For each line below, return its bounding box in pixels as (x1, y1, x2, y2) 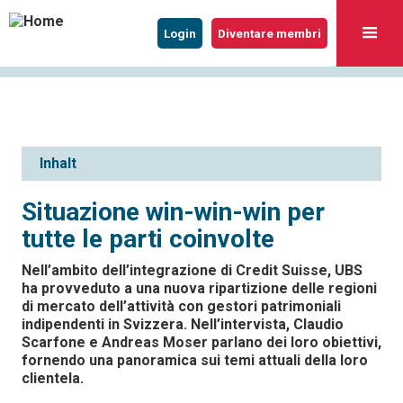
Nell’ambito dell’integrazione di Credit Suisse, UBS (22, 262, 363, 279)
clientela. (22, 370, 84, 387)
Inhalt (40, 155, 76, 172)
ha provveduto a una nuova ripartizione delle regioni (22, 280, 377, 297)
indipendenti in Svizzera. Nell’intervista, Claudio (22, 316, 344, 333)
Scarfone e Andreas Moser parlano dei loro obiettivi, (22, 334, 381, 351)
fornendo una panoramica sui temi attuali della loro (22, 352, 368, 369)
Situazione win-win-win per (22, 197, 325, 227)
